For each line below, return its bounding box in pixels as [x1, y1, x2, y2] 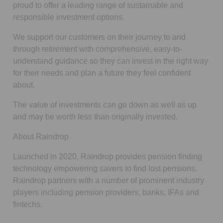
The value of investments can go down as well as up [13, 100, 197, 109]
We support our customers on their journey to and [13, 32, 186, 41]
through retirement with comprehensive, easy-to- [13, 44, 182, 53]
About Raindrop [13, 132, 69, 141]
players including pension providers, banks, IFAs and [13, 188, 199, 197]
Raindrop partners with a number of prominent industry [13, 176, 204, 185]
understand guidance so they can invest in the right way [13, 56, 208, 65]
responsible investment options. [13, 12, 124, 21]
